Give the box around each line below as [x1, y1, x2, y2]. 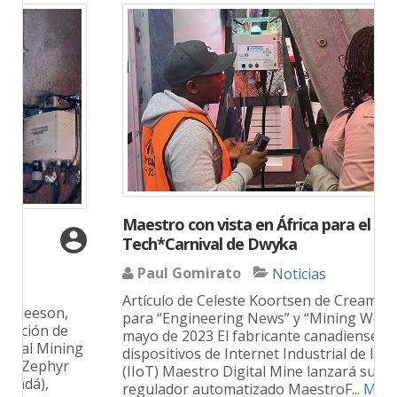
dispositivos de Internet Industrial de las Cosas [41, 343, 350, 363]
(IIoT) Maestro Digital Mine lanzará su [41, 361, 294, 381]
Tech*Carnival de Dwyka [41, 233, 215, 255]
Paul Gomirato [56, 263, 160, 284]
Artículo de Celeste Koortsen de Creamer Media [41, 290, 354, 310]
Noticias [191, 263, 245, 284]
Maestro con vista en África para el [41, 214, 289, 236]
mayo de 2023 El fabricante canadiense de [41, 325, 316, 346]
